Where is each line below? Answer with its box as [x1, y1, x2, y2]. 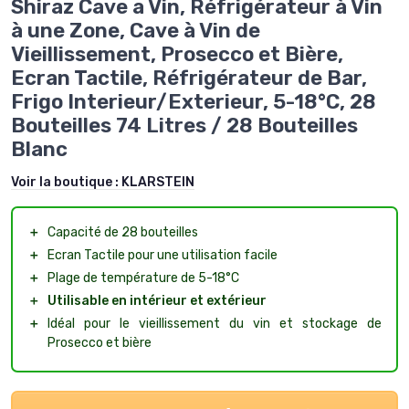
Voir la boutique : [11, 173, 121, 190]
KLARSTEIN [121, 173, 194, 190]
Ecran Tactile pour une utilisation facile [47, 246, 278, 263]
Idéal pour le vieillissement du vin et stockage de [47, 315, 382, 331]
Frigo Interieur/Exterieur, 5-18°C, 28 [11, 89, 376, 114]
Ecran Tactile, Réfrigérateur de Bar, [11, 65, 367, 90]
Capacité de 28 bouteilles [47, 224, 198, 240]
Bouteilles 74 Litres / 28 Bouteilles [11, 112, 358, 138]
